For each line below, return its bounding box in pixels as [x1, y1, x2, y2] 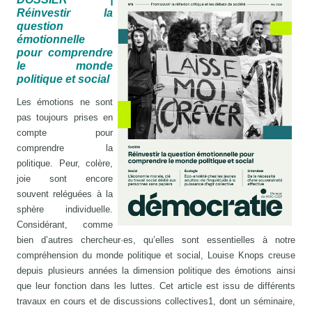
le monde [17, 59, 113, 72]
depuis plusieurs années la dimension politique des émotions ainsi [17, 265, 295, 276]
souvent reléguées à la [17, 188, 113, 199]
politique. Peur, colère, [17, 157, 113, 169]
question [17, 19, 64, 32]
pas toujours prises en [17, 111, 113, 123]
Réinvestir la [17, 6, 113, 19]
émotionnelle [17, 33, 86, 45]
